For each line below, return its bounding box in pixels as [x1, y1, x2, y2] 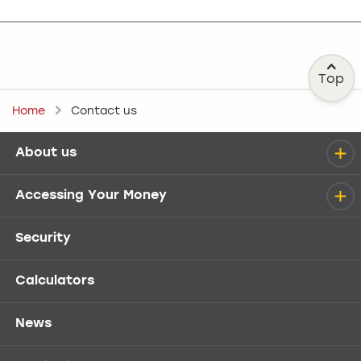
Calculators [15, 275, 94, 288]
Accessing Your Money [15, 189, 167, 203]
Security [15, 232, 71, 246]
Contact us [71, 105, 138, 117]
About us [15, 147, 77, 160]
